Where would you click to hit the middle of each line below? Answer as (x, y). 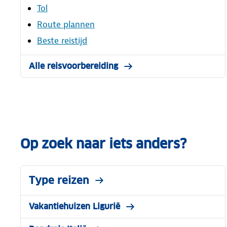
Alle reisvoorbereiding (73, 66)
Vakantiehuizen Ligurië (74, 206)
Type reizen (59, 180)
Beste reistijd (62, 40)
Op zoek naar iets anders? (103, 143)
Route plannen (66, 24)
